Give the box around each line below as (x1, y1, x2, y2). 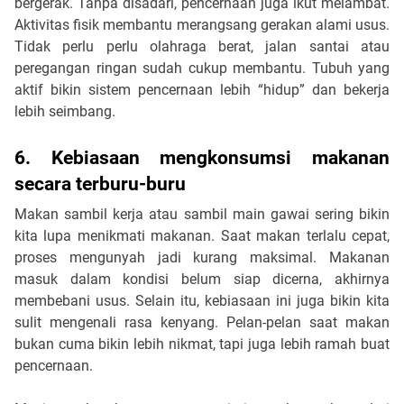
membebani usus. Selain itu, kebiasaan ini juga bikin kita (14, 291, 390, 309)
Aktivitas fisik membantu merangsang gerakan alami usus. (14, 15, 390, 33)
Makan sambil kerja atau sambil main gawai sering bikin (14, 205, 390, 223)
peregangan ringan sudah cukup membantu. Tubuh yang (14, 59, 390, 77)
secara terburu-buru (14, 171, 186, 195)
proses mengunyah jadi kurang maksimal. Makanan (14, 248, 390, 266)
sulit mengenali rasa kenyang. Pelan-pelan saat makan (14, 313, 390, 331)
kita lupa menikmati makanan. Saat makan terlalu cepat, (14, 226, 390, 244)
